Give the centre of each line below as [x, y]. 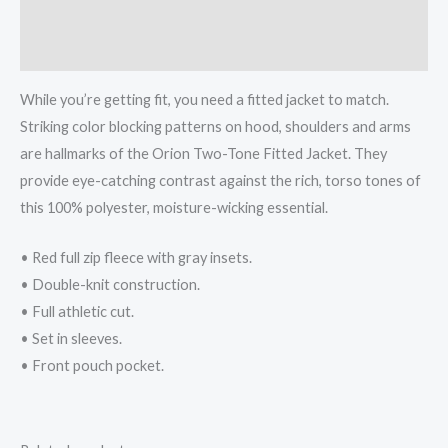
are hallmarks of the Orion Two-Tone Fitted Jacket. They [203, 153]
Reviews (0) [59, 50]
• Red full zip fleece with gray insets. [136, 257]
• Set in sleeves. [71, 338]
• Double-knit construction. [110, 284]
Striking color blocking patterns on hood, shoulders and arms [215, 126]
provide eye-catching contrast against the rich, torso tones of [220, 180]
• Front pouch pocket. [92, 365]
